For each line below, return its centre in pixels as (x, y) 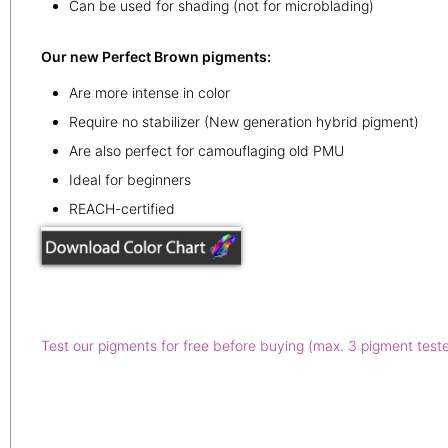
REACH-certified (122, 208)
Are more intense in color (149, 92)
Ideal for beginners (130, 179)
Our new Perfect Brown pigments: (156, 56)
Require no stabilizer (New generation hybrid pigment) (244, 121)
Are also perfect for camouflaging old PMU (206, 150)
